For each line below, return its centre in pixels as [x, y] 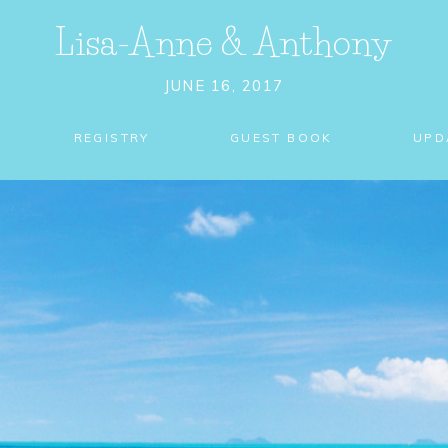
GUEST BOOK [281, 137]
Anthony [320, 42]
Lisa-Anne [138, 42]
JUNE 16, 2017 [224, 85]
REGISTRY [111, 137]
